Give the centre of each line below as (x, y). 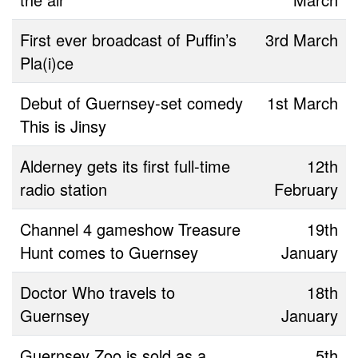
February (306, 189)
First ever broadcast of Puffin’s (128, 39)
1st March (302, 102)
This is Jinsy (63, 125)
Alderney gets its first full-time (125, 165)
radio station (64, 189)
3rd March (302, 39)
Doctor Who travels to (97, 292)
